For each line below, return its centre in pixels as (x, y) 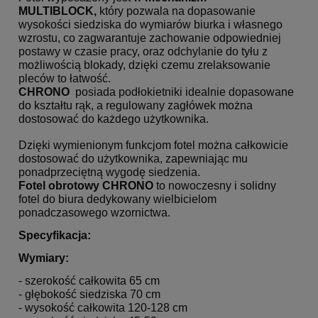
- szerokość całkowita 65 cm (89, 281)
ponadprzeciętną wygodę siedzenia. (111, 172)
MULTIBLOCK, (59, 11)
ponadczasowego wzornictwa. (94, 213)
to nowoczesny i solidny (216, 186)
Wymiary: (44, 258)
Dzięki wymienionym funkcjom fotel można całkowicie (153, 145)
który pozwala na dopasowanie (177, 11)
